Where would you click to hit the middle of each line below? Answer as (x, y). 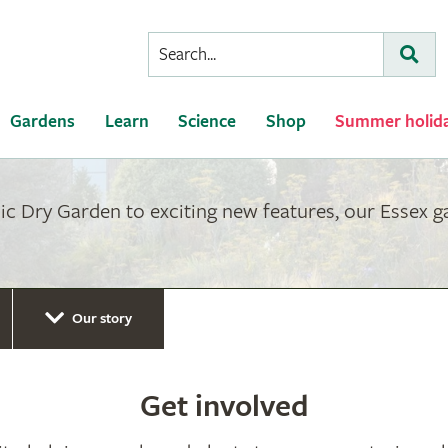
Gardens (43, 121)
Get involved (224, 406)
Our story (102, 319)
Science (207, 121)
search (174, 97)
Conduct (181, 45)
